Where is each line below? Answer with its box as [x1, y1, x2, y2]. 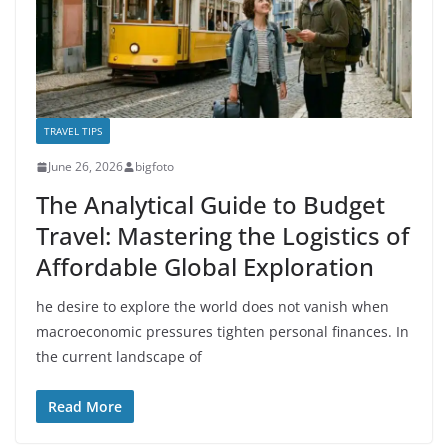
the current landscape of [36, 347, 202, 367]
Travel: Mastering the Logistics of [36, 219, 409, 253]
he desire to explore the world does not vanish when [36, 297, 389, 317]
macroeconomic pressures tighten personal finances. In [36, 322, 409, 342]
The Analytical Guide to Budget [36, 188, 385, 222]
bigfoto [135, 158, 174, 176]
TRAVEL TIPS [44, 124, 102, 139]
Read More [48, 397, 122, 417]
